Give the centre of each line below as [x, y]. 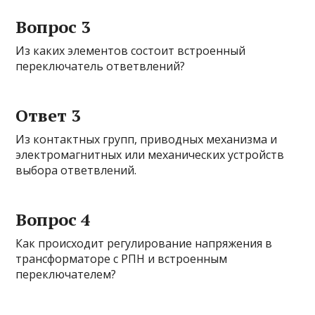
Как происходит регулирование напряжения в [144, 244]
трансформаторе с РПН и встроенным [122, 259]
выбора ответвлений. [76, 171]
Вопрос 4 [53, 220]
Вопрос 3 [53, 27]
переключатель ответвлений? [101, 66]
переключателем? [66, 275]
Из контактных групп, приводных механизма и [147, 140]
